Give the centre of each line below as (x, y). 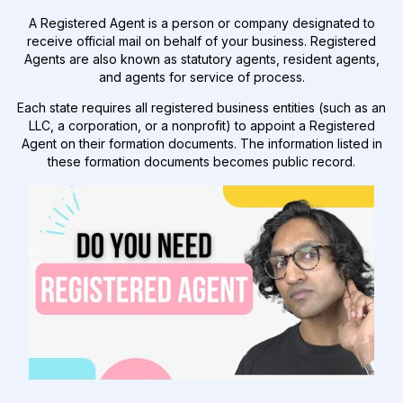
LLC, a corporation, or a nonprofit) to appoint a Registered (201, 126)
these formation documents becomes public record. (201, 162)
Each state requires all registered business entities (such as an (201, 108)
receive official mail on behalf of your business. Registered (201, 41)
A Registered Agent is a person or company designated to (201, 23)
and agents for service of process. (201, 77)
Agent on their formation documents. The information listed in (201, 144)
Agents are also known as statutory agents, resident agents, (201, 59)
